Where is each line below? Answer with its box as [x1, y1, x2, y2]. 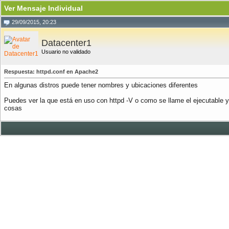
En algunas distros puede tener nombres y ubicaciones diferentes [4, 81, 198, 89]
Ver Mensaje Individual [4, 4, 83, 12]
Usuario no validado [41, 49, 90, 55]
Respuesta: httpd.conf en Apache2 [4, 68, 98, 75]
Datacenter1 [41, 38, 91, 48]
